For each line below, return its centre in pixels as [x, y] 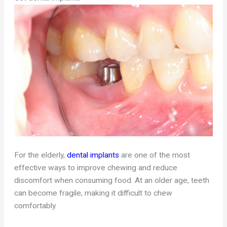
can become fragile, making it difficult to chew [93, 193]
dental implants [93, 155]
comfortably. [36, 205]
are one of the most [155, 155]
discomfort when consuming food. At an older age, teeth [112, 180]
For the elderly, [41, 155]
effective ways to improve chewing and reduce [96, 167]
